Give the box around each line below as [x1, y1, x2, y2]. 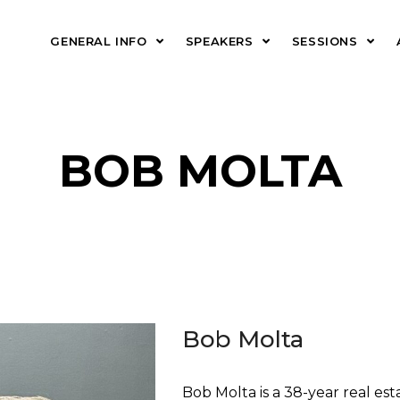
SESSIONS [291, 34, 362, 48]
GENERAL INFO [50, 34, 152, 48]
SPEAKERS [185, 34, 258, 48]
